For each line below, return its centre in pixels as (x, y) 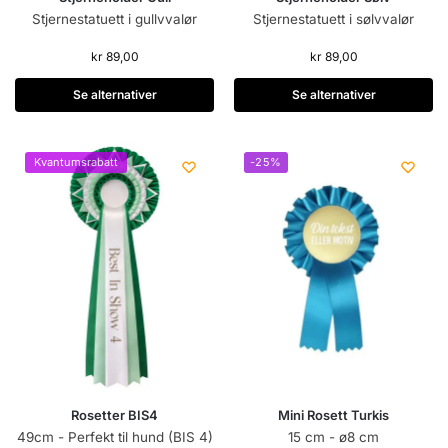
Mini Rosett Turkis (333, 414)
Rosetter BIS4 (114, 414)
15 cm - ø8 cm (333, 436)
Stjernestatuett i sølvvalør (333, 18)
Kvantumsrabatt (76, 162)
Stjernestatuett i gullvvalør (114, 18)
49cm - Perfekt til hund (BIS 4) (114, 436)
